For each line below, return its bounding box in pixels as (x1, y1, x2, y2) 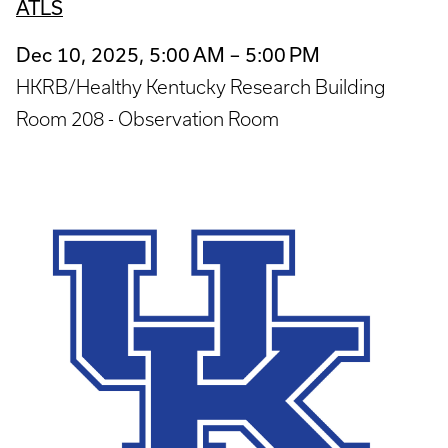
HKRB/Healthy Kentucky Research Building (16, 75, 386, 98)
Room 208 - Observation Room (16, 107, 279, 130)
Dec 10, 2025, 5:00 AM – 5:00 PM (16, 42, 320, 66)
